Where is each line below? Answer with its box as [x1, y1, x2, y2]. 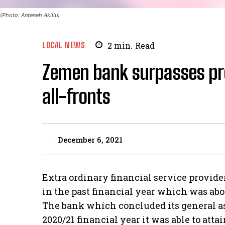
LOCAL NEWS [42, 40, 85, 51]
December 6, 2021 [58, 135, 123, 145]
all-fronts [42, 84, 110, 108]
